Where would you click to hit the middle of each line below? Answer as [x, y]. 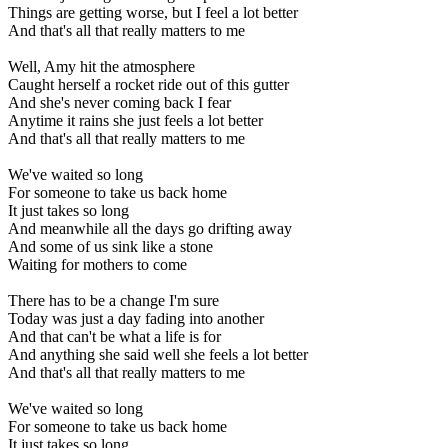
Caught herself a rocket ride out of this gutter [148, 84]
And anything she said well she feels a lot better [158, 354]
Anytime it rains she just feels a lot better [135, 120]
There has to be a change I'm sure [113, 300]
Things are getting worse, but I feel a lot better [153, 12]
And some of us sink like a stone [110, 246]
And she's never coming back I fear [119, 102]
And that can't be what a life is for [114, 336]
